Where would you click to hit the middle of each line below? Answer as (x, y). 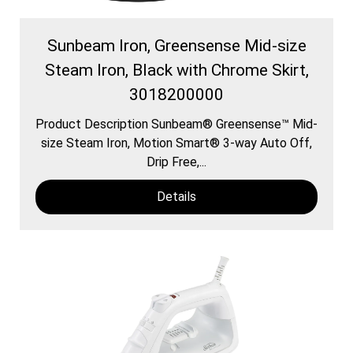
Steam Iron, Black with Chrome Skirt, (176, 70)
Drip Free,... (176, 162)
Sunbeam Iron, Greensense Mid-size (176, 45)
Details (176, 196)
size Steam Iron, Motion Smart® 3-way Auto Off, (176, 143)
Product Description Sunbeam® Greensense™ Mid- (176, 124)
